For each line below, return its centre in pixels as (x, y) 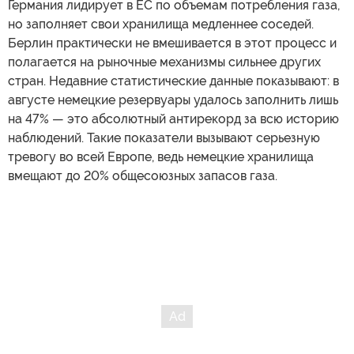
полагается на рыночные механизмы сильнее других (164, 62)
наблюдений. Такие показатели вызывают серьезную (164, 137)
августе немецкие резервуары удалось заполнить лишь (173, 100)
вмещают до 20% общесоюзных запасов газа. (143, 175)
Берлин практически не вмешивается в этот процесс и (172, 43)
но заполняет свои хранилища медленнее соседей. (161, 24)
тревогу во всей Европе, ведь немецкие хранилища (161, 156)
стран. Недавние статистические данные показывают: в (173, 81)
